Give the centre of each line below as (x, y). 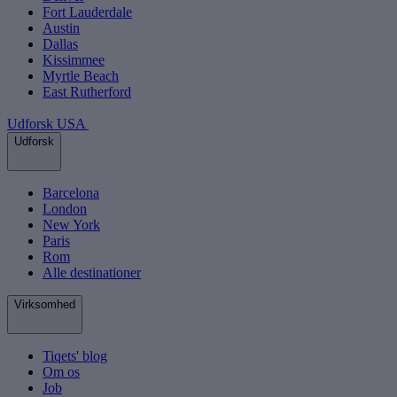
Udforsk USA (48, 124)
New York (71, 225)
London (65, 209)
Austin (61, 28)
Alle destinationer (92, 273)
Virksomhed (45, 305)
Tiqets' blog (75, 356)
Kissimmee (74, 60)
